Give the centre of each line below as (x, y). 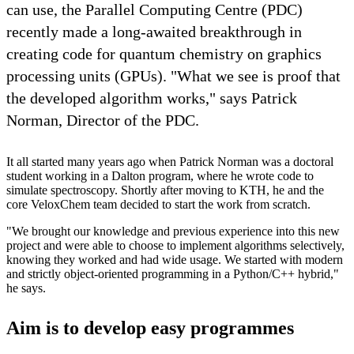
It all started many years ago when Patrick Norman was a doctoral (170, 161)
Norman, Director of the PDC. (103, 120)
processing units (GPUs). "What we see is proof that (173, 75)
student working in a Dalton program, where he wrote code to (160, 175)
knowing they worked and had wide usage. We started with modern (175, 259)
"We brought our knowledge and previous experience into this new (173, 231)
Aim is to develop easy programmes (150, 328)
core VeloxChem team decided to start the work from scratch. (158, 204)
